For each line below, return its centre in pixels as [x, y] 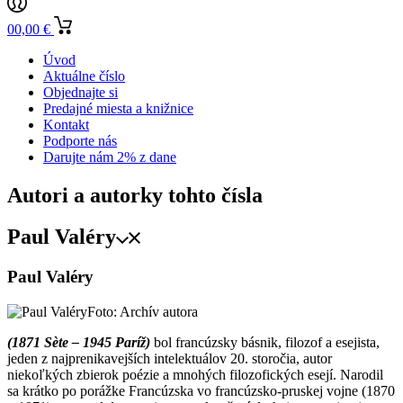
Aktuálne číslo [84, 76]
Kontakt [66, 124]
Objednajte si [81, 92]
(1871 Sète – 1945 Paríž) [79, 343]
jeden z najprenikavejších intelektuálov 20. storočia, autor [170, 359]
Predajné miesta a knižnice [118, 108]
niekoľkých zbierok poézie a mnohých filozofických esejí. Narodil [195, 375]
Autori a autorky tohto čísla [135, 195]
